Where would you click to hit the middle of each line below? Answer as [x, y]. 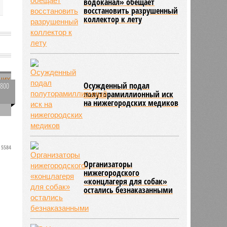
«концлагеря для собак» [126, 181]
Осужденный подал [117, 85]
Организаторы [108, 164]
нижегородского [112, 173]
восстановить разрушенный [131, 10]
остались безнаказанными [128, 190]
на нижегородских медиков [131, 103]
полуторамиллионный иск [129, 94]
